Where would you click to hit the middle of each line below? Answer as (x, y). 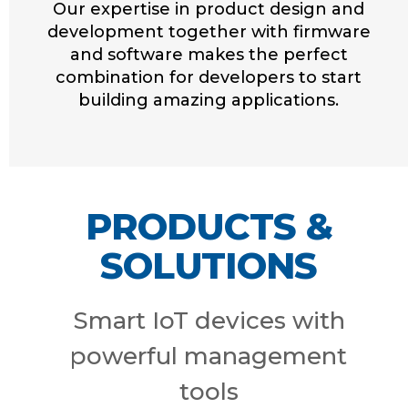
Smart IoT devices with (209, 321)
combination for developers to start (209, 77)
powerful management (209, 356)
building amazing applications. (209, 100)
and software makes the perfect (209, 55)
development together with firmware (209, 32)
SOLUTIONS (209, 265)
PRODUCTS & (209, 226)
